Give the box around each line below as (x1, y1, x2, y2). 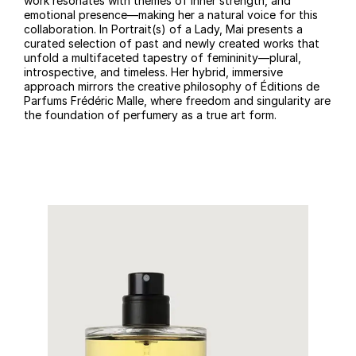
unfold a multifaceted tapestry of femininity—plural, (24, 51, 301, 65)
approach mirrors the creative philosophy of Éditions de (24, 79, 319, 94)
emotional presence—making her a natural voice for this (24, 8, 318, 22)
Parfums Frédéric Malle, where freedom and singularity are (24, 94, 331, 108)
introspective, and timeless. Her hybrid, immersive (24, 65, 283, 79)
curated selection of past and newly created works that (24, 37, 319, 51)
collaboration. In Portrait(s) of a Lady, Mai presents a (24, 22, 303, 37)
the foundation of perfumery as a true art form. (24, 108, 277, 122)
